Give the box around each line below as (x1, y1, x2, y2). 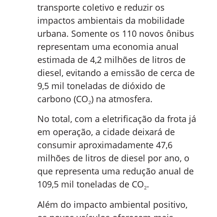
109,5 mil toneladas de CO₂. (37, 178, 149, 190)
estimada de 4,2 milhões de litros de (37, 54, 186, 66)
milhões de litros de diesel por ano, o (37, 152, 189, 164)
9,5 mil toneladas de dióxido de (37, 80, 165, 92)
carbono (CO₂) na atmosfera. (37, 93, 153, 105)
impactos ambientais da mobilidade (37, 15, 185, 27)
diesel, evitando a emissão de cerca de (37, 67, 195, 79)
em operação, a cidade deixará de (37, 126, 175, 138)
